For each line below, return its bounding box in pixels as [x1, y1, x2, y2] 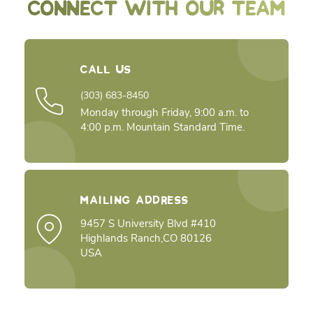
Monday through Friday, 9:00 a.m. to [80, 105, 249, 119]
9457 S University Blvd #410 [80, 217, 217, 231]
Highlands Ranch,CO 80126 [80, 231, 212, 245]
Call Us [80, 64, 132, 75]
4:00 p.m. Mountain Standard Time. [80, 120, 245, 134]
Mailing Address [80, 194, 189, 205]
